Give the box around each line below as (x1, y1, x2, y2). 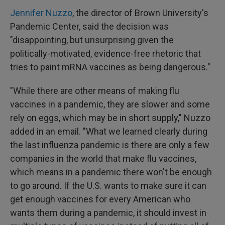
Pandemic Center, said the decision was (10, 21, 169, 32)
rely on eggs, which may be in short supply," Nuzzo (10, 113, 210, 123)
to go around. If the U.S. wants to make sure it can (10, 180, 206, 191)
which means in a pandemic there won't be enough (10, 167, 212, 177)
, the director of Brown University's (72, 8, 208, 18)
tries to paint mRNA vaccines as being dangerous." (10, 62, 210, 72)
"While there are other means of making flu (10, 85, 179, 96)
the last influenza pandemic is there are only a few (10, 140, 209, 150)
